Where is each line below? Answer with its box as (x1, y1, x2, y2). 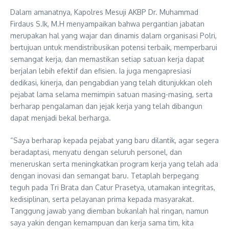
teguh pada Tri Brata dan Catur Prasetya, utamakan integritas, (10, 182, 215, 192)
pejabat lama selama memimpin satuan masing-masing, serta (10, 89, 213, 99)
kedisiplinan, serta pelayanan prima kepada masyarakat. (10, 194, 194, 203)
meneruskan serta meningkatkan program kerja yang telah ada (10, 159, 218, 168)
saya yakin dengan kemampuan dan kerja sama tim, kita (10, 218, 194, 227)
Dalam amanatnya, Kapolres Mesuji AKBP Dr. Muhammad (10, 7, 198, 16)
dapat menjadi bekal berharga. (10, 113, 111, 122)
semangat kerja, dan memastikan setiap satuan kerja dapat (10, 54, 204, 63)
